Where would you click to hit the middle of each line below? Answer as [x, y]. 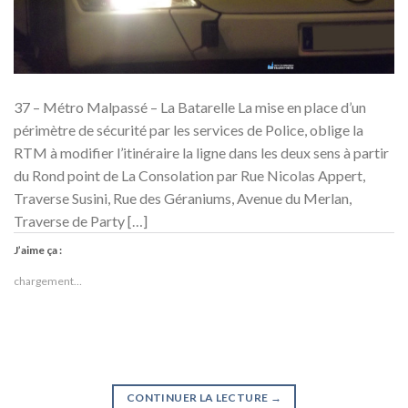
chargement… [48, 281]
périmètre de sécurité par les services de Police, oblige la [189, 130]
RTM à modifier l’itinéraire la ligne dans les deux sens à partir [201, 153]
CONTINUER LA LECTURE [199, 398]
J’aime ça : [38, 250]
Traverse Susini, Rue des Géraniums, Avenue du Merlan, [183, 199]
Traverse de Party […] [81, 221]
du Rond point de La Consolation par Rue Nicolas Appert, [189, 176]
